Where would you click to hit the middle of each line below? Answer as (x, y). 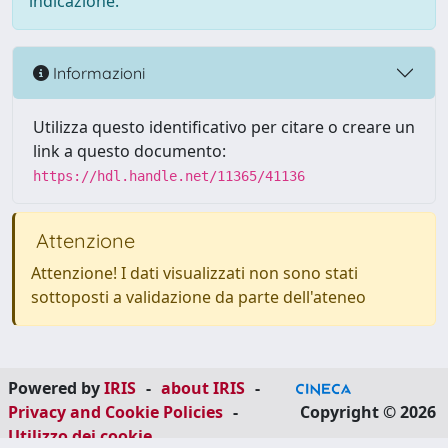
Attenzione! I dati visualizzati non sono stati (194, 273)
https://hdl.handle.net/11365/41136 (169, 176)
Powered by (56, 388)
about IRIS (203, 388)
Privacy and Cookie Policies (115, 412)
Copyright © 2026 (368, 412)
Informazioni (97, 72)
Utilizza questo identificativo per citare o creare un (224, 127)
